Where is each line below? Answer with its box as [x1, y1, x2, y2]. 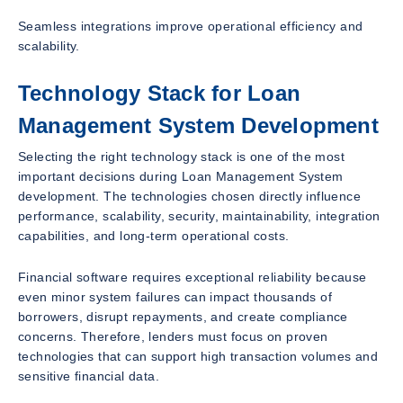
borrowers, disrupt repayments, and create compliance [18, 309, 348, 325]
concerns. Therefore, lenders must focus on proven [18, 329, 328, 345]
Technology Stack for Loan [18, 81, 301, 106]
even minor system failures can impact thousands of [18, 290, 332, 305]
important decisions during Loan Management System [18, 169, 344, 184]
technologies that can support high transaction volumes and [18, 349, 379, 364]
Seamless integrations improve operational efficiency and [18, 19, 363, 34]
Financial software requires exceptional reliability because [18, 270, 367, 285]
